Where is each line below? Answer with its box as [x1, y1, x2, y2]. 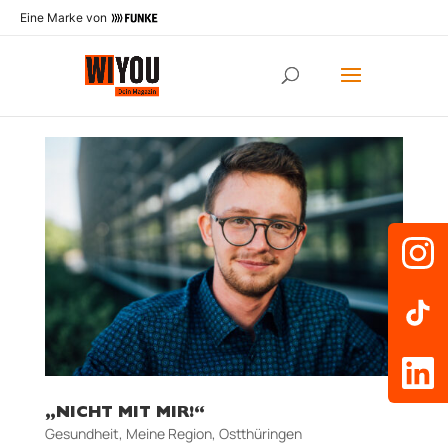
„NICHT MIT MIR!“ [44, 405, 205, 422]
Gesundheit [44, 423, 119, 443]
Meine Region [125, 423, 212, 443]
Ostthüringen [218, 423, 302, 443]
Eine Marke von [20, 9, 107, 25]
